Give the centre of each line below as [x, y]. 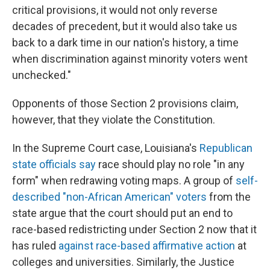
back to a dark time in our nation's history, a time [125, 42]
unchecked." [42, 75]
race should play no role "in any [170, 164]
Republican [226, 148]
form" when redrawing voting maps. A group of [124, 181]
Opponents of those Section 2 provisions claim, [125, 103]
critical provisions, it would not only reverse [115, 10]
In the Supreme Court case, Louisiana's [106, 148]
